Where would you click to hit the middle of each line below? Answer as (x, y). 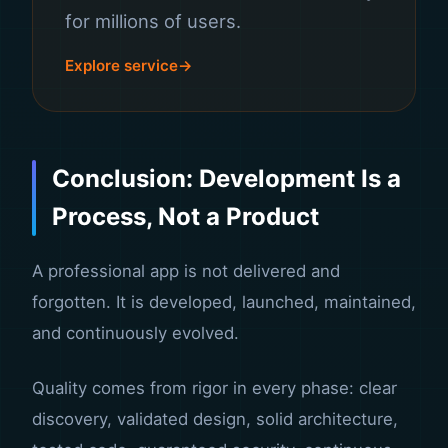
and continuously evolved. (135, 333)
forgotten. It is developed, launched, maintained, (224, 302)
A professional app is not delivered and (186, 271)
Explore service (121, 65)
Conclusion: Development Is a (226, 178)
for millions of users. (153, 21)
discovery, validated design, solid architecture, (215, 419)
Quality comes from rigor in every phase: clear (214, 388)
